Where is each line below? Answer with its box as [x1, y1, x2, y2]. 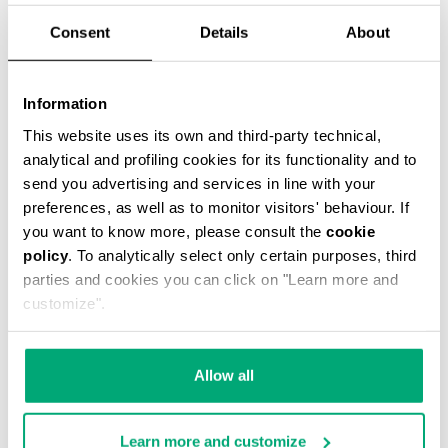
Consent [50, 23, 110, 41]
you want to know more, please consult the [23, 222, 326, 240]
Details [199, 23, 249, 41]
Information [23, 94, 107, 112]
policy [23, 246, 68, 264]
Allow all [194, 366, 254, 384]
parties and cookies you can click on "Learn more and [23, 270, 398, 288]
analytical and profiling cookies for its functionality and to [23, 150, 417, 168]
